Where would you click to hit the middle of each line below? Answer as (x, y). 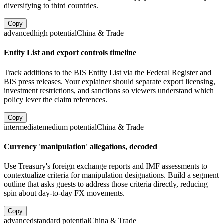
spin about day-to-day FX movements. (64, 193)
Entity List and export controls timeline (70, 53)
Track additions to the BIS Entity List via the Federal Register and (108, 72)
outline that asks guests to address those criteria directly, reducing (106, 184)
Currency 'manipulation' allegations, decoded (81, 146)
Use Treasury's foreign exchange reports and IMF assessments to (106, 166)
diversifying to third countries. (51, 6)
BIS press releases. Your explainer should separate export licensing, (110, 81)
